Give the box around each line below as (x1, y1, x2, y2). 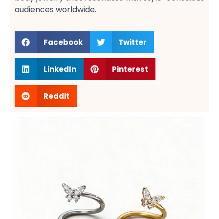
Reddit (43, 90, 69, 101)
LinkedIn (43, 64, 76, 74)
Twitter (118, 37, 147, 47)
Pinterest (112, 64, 148, 74)
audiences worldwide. (15, 4, 96, 15)
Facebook (43, 37, 83, 47)
